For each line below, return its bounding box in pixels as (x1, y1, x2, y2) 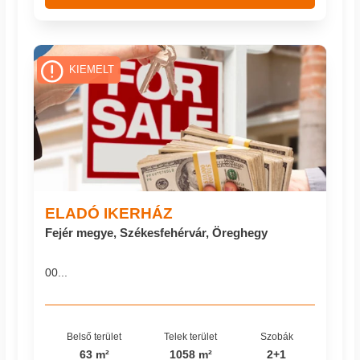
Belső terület (67, 331, 122, 342)
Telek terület (164, 331, 218, 342)
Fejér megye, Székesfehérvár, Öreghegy (45, 225, 268, 239)
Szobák (260, 331, 293, 342)
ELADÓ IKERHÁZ (45, 203, 174, 222)
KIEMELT (68, 64, 114, 76)
